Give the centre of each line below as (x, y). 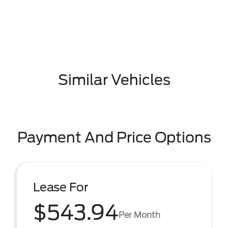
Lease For (61, 187)
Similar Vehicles (114, 80)
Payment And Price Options (114, 137)
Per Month (139, 215)
